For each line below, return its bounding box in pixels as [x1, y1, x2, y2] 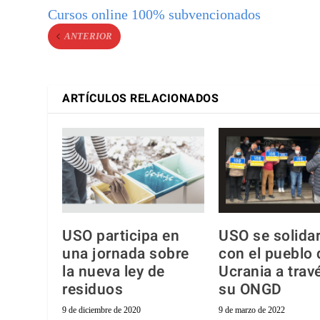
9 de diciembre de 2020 [62, 305, 141, 316]
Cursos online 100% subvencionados [48, 6, 261, 22]
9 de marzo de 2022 [219, 305, 285, 316]
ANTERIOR [64, 30, 113, 41]
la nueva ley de [62, 261, 165, 284]
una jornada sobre [62, 243, 189, 266]
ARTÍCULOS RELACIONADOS [62, 89, 219, 107]
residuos [62, 279, 124, 301]
